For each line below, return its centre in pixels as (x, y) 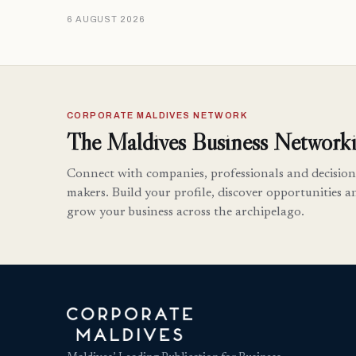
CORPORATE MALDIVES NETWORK (157, 116)
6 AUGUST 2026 (106, 19)
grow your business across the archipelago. (186, 213)
